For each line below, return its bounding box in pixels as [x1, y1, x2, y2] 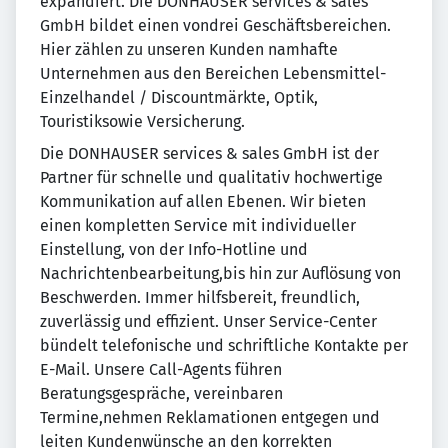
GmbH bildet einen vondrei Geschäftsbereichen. [40, 16, 391, 35]
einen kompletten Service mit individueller [40, 216, 356, 235]
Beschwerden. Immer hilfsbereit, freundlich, [40, 288, 360, 307]
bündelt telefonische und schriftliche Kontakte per [40, 336, 408, 355]
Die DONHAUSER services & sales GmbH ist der [40, 144, 379, 163]
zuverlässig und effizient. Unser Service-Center [40, 312, 377, 331]
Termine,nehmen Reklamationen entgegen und [40, 408, 380, 427]
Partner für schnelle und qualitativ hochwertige [40, 168, 383, 187]
